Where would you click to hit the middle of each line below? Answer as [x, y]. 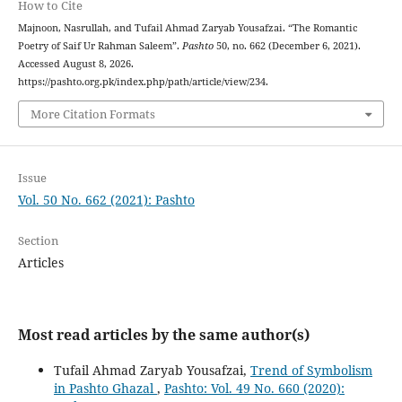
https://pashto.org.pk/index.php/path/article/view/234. [143, 82]
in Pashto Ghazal [105, 388]
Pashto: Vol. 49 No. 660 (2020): [254, 388]
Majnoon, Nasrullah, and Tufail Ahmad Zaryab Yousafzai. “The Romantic [187, 28]
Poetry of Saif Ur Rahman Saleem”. [100, 46]
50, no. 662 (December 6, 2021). [287, 46]
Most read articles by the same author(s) [163, 334]
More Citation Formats [92, 114]
